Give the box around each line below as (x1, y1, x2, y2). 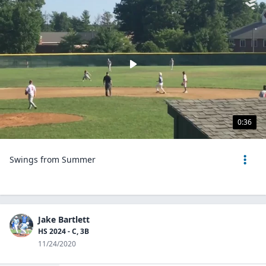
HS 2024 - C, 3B (38, 226, 89, 236)
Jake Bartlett (38, 214, 90, 225)
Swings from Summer (9, 154, 96, 165)
